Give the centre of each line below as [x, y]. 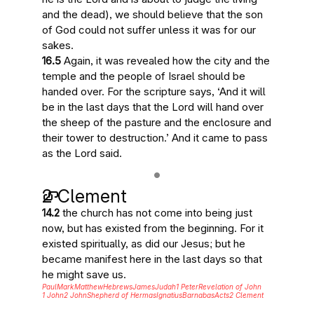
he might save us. [84, 274]
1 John [53, 295]
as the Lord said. [82, 153]
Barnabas [198, 295]
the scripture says [169, 91]
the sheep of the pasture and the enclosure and [157, 122]
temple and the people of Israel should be [144, 76]
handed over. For [84, 91]
